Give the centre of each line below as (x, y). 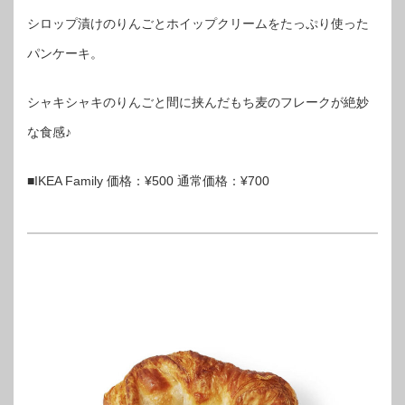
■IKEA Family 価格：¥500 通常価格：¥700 (148, 180)
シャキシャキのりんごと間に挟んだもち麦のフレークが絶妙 (198, 102)
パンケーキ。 (65, 53)
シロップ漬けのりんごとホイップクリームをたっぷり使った (198, 23)
